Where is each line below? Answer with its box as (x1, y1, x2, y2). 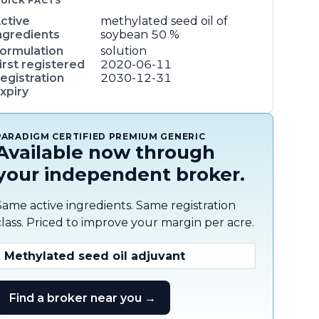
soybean (100, 28, 148, 41)
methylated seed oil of (100, 14, 228, 28)
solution (100, 44, 147, 58)
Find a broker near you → (9, 291, 156, 305)
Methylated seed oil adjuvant (4, 249, 185, 263)
